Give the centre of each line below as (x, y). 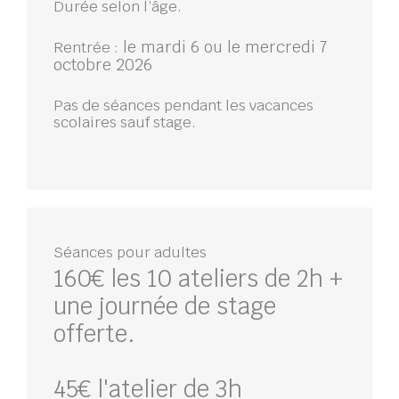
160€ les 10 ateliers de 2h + (198, 279)
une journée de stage (165, 307)
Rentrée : (86, 47)
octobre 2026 (103, 64)
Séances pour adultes (130, 252)
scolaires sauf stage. (125, 122)
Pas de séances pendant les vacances (183, 106)
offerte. (94, 334)
